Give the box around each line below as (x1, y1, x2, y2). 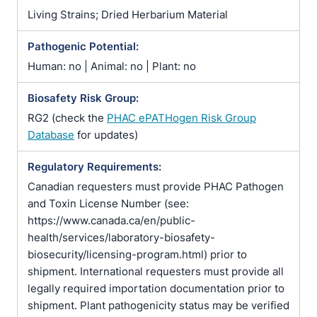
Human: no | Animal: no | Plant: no (28, 59, 196, 73)
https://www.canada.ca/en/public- (28, 214, 195, 227)
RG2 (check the (28, 111, 107, 125)
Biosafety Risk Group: (28, 91, 139, 105)
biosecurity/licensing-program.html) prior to (28, 248, 247, 261)
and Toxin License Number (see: (28, 197, 189, 210)
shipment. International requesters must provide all (28, 265, 284, 278)
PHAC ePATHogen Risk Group (107, 111, 256, 125)
